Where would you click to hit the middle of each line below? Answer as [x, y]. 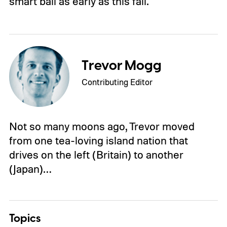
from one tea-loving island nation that [98, 140]
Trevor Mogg [122, 66]
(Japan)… [30, 168]
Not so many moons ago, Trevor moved [102, 126]
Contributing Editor [117, 82]
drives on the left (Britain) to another [96, 154]
